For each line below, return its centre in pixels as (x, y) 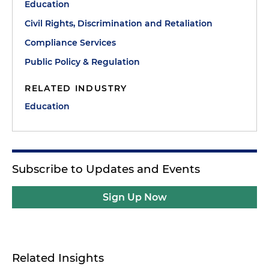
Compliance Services (70, 43)
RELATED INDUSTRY (76, 88)
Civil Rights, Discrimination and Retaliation (119, 23)
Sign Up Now (134, 197)
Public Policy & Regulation (82, 62)
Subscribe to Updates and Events (106, 169)
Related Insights (58, 258)
